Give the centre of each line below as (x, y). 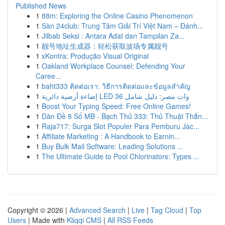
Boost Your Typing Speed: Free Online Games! (116, 106)
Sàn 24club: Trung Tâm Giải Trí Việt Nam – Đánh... (123, 26)
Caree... (48, 76)
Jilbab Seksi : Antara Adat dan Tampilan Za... (113, 36)
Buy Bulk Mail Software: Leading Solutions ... (113, 146)
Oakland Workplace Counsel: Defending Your (114, 66)
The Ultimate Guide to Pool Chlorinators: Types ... (121, 156)
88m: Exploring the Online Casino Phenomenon (117, 16)
